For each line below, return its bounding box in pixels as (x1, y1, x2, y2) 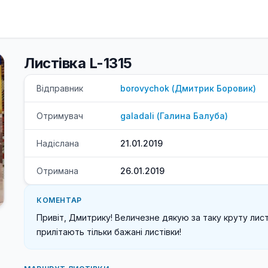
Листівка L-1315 (24, 54, 132, 72)
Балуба (193, 111, 225, 121)
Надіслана (36, 138, 79, 148)
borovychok (120, 83, 169, 93)
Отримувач (36, 111, 83, 121)
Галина (160, 111, 191, 121)
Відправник (36, 83, 83, 93)
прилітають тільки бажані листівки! (36, 227, 181, 237)
